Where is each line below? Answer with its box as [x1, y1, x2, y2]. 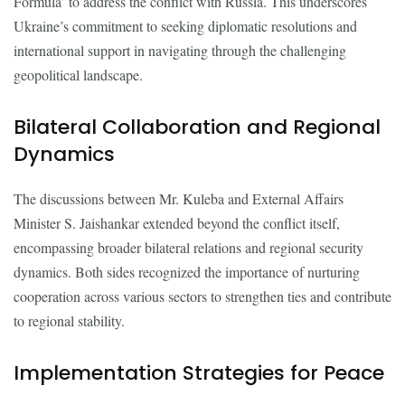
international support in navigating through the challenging [14, 41, 346, 60]
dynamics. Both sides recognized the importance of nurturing [14, 262, 360, 281]
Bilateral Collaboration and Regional [14, 113, 381, 141]
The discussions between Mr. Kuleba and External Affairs [14, 189, 344, 208]
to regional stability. [14, 311, 125, 330]
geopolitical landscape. [14, 65, 143, 84]
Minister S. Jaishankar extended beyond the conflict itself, [14, 213, 340, 232]
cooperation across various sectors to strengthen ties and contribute [14, 287, 391, 306]
